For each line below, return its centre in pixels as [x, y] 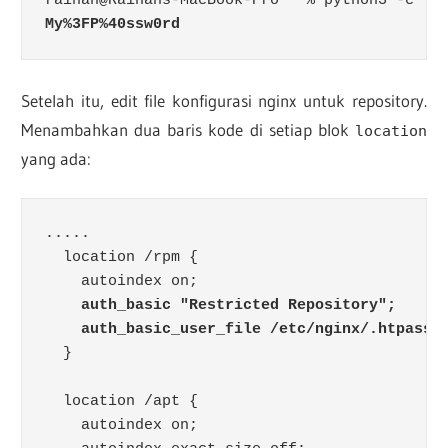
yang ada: [56, 158]
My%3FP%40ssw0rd [112, 24]
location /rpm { [121, 257]
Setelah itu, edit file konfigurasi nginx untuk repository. [224, 100]
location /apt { [121, 401]
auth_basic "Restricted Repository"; [238, 305]
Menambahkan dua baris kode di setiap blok [188, 129]
